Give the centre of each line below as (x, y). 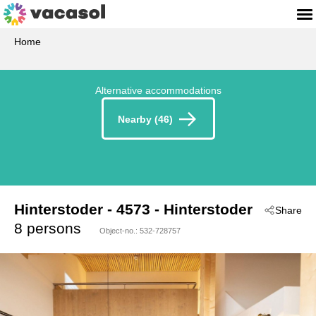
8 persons (48, 229)
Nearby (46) (145, 120)
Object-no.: (120, 231)
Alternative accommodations (158, 90)
